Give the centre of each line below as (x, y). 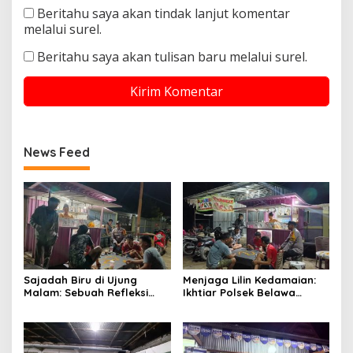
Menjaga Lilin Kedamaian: (249, 280)
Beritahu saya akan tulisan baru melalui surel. (172, 57)
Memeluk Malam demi (239, 305)
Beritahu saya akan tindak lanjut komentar (163, 14)
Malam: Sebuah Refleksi (86, 293)
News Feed (57, 152)
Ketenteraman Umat (236, 318)
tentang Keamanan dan (86, 305)
